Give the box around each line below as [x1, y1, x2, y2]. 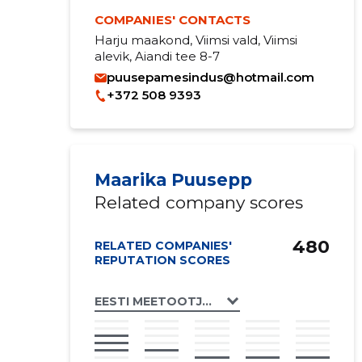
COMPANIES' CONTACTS [94, 12, 250, 27]
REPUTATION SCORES [94, 253, 230, 267]
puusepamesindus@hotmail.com [106, 69, 314, 85]
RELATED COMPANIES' [94, 238, 232, 253]
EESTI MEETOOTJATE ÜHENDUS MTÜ [94, 293, 322, 309]
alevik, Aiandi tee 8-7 [94, 48, 220, 64]
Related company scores [94, 192, 303, 213]
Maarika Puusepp [94, 170, 252, 190]
